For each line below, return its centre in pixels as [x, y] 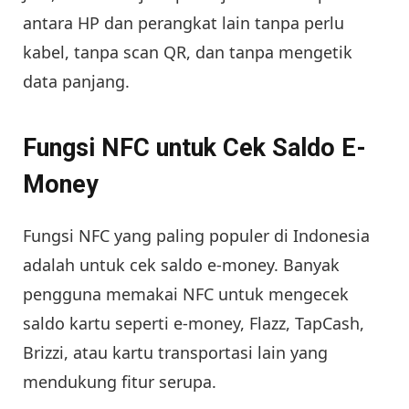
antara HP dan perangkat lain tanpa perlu [184, 23]
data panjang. [76, 82]
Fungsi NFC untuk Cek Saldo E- [194, 147]
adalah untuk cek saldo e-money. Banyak [181, 264]
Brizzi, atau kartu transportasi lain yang [175, 352]
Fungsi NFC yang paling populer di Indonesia [196, 235]
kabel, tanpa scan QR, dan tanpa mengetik [188, 52]
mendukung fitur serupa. [120, 381]
